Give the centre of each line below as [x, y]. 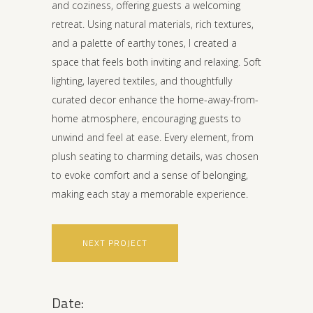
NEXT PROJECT [115, 243]
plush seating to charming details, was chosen [155, 156]
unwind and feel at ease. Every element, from [153, 138]
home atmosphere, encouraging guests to [146, 119]
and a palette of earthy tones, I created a [144, 43]
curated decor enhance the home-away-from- [155, 100]
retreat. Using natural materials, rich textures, [153, 24]
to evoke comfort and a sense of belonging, [150, 175]
